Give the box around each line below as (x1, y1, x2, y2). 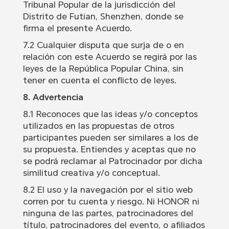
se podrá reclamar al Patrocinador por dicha (22, 156, 202, 167)
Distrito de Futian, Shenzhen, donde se (22, 11, 184, 22)
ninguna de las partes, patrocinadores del (22, 208, 193, 219)
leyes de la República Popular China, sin (22, 63, 184, 74)
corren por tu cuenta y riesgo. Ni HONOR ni (22, 196, 199, 207)
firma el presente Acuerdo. (22, 23, 132, 34)
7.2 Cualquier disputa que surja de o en (22, 40, 184, 51)
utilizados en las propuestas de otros (22, 121, 174, 131)
